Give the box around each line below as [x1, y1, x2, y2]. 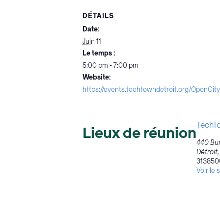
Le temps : [82, 49, 115, 58]
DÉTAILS [82, 11, 114, 21]
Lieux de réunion [82, 123, 196, 143]
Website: [82, 73, 111, 82]
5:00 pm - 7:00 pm [82, 61, 138, 71]
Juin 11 [82, 37, 101, 47]
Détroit [196, 147, 218, 157]
